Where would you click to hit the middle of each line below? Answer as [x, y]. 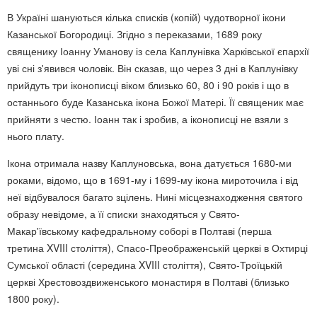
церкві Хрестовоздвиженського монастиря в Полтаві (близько [148, 282]
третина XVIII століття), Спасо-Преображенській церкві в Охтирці [157, 248]
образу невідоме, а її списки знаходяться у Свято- [123, 214]
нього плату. [36, 136]
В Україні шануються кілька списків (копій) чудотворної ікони [146, 17]
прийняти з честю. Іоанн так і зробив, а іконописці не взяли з [148, 119]
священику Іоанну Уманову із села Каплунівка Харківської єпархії [158, 51]
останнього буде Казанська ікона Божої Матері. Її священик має [155, 102]
